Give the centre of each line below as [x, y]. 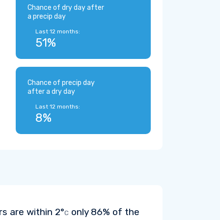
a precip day [47, 16]
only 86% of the [104, 212]
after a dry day [51, 92]
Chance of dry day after [66, 8]
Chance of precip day [61, 83]
